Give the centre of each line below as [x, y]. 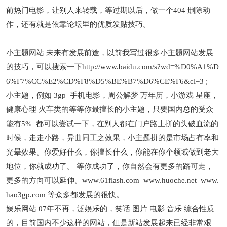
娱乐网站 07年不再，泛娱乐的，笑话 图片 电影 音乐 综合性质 [110, 209]
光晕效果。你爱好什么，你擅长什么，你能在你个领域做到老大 [113, 152]
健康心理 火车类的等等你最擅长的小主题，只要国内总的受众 [110, 109]
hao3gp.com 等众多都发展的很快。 [65, 195]
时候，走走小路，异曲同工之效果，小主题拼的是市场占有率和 [113, 138]
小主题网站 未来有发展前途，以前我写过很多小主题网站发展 [110, 53]
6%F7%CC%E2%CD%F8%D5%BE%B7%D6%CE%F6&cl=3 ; [107, 81]
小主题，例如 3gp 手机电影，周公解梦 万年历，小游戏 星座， [112, 95]
